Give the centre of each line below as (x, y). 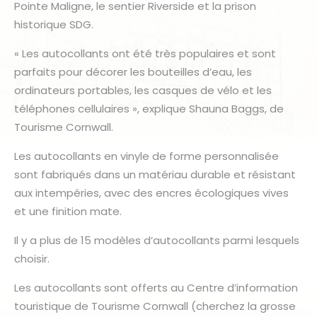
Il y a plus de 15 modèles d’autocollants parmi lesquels (157, 240)
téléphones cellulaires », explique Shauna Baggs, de (149, 108)
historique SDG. (54, 24)
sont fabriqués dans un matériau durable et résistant (155, 174)
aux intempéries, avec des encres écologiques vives (151, 192)
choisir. (32, 258)
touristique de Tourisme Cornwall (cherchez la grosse (155, 306)
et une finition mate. (68, 211)
